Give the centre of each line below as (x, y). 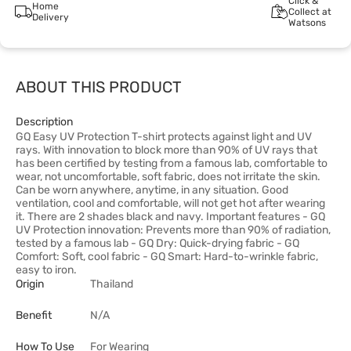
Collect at (309, 12)
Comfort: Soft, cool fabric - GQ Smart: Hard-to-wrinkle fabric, (167, 257)
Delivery (50, 17)
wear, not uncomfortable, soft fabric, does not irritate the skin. (168, 177)
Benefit (34, 315)
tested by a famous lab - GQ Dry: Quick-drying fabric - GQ (157, 243)
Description (44, 122)
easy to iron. (46, 270)
